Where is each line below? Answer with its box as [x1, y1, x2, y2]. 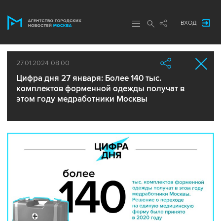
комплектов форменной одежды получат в [16, 83, 184, 94]
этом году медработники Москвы [16, 94, 147, 104]
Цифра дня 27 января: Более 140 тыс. [16, 73, 161, 83]
